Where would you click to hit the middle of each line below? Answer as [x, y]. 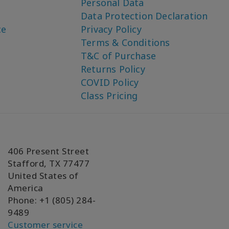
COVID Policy [110, 82]
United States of [43, 176]
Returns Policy [113, 69]
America [26, 188]
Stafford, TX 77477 [49, 163]
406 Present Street [48, 151]
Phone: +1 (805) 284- [52, 200]
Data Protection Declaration [144, 16]
